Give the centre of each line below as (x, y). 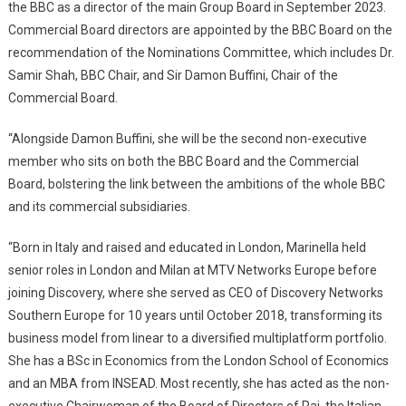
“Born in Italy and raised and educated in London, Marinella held (187, 247)
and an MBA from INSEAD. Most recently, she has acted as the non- (198, 383)
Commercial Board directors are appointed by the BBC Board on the (200, 29)
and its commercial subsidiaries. (99, 206)
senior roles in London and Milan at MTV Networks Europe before (192, 270)
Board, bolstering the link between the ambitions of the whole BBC (196, 184)
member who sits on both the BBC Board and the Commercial (183, 161)
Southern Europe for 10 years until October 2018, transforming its (195, 315)
